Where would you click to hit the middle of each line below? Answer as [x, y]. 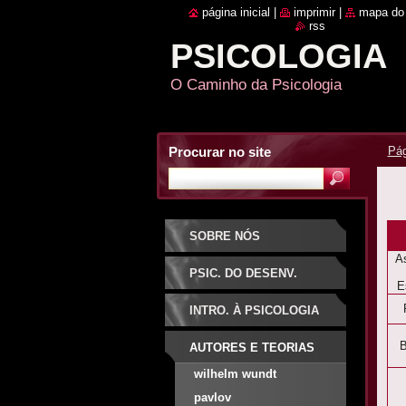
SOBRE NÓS [224, 236]
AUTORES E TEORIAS [251, 348]
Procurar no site [219, 152]
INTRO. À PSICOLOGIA [254, 310]
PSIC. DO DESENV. [243, 273]
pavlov [212, 397]
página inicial [236, 12]
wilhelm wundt [235, 374]
